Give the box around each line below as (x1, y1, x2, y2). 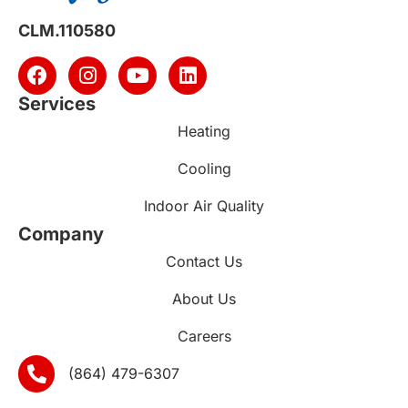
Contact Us (166, 252, 242, 271)
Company (18, 223, 104, 246)
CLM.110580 (18, 20, 116, 40)
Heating (178, 122, 230, 141)
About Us (172, 290, 236, 309)
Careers (177, 327, 231, 346)
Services (18, 93, 96, 116)
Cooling (177, 159, 231, 178)
